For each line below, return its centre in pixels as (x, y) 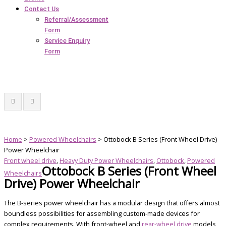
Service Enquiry (67, 40)
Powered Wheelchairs (63, 139)
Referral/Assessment (76, 19)
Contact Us (42, 9)
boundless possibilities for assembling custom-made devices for (102, 213)
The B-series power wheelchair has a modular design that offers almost (112, 203)
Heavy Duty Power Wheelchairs (106, 160)
